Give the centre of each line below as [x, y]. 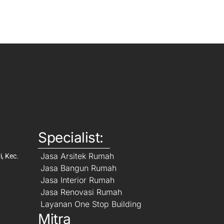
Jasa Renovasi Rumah [81, 192]
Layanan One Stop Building [91, 204]
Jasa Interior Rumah [77, 180]
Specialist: [71, 138]
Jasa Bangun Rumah [78, 168]
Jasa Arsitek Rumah [77, 156]
